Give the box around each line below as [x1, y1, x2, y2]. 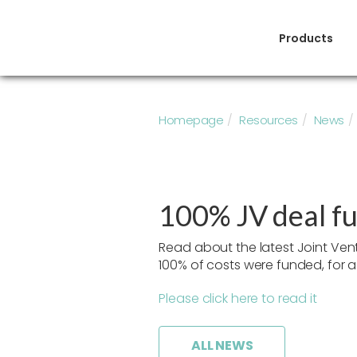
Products [279, 30, 333, 46]
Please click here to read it [159, 289, 317, 308]
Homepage [159, 112, 224, 128]
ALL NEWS [191, 335, 253, 355]
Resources [239, 112, 298, 128]
